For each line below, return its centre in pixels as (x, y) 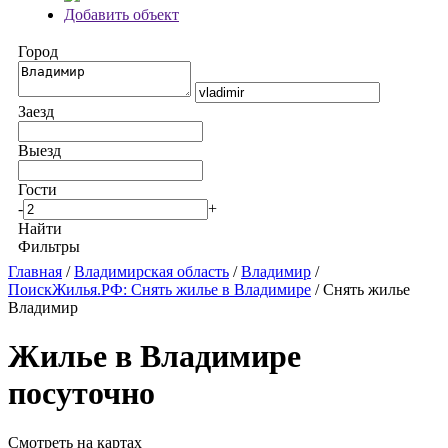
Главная (35, 271)
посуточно (81, 393)
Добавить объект (121, 14)
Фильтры (49, 246)
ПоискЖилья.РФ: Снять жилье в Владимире (159, 289)
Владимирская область (151, 271)
